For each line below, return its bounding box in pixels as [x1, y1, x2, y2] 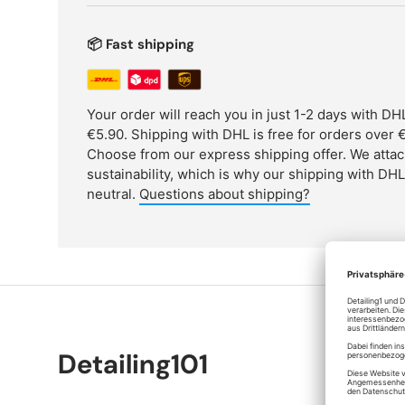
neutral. [87, 185, 139, 203]
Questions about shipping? [139, 185, 310, 203]
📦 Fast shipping [87, 35, 194, 54]
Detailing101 [58, 346, 208, 381]
